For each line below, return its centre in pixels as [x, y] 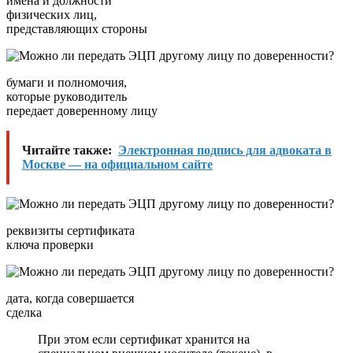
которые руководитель [67, 97]
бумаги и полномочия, [67, 83]
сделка [24, 313]
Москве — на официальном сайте [117, 165]
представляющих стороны [77, 29]
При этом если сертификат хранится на [144, 340]
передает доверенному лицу [82, 111]
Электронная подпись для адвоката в [225, 150]
